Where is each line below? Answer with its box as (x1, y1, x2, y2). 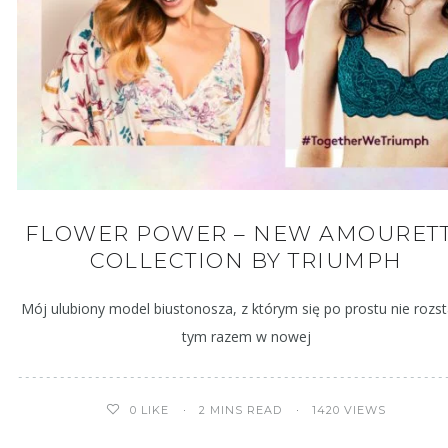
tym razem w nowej (181, 327, 311, 347)
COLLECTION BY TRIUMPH (90, 248, 403, 274)
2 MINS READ (199, 402, 283, 417)
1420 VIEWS (312, 402, 387, 417)
